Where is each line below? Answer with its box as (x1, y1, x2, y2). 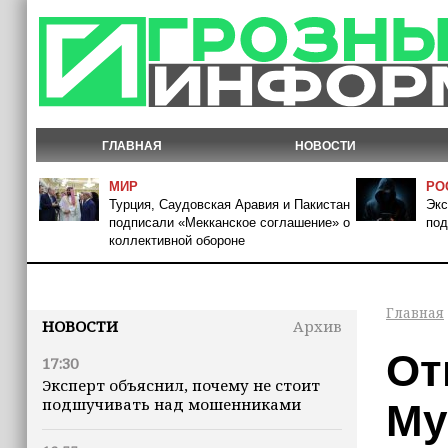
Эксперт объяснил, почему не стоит (42, 375, 320, 395)
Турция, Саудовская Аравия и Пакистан (109, 197, 350, 212)
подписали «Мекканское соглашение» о (109, 215, 350, 230)
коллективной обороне (109, 233, 245, 248)
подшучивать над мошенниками (42, 394, 301, 414)
